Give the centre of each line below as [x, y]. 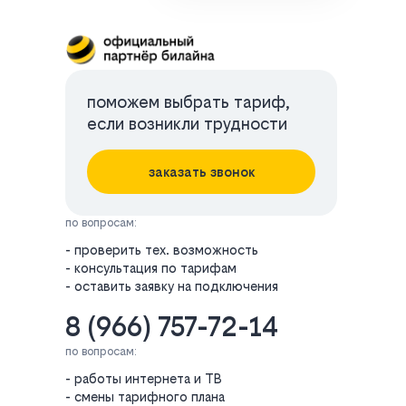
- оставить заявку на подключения [172, 286]
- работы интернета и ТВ [144, 378]
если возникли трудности [187, 124]
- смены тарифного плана [145, 396]
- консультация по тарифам [151, 268]
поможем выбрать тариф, [188, 102]
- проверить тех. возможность [162, 250]
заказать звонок [201, 172]
